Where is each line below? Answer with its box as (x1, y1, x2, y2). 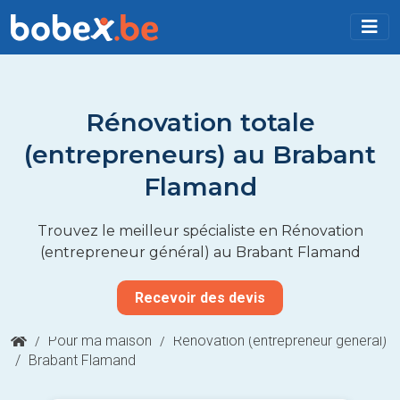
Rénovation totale (85, 106, 315, 137)
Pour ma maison (48, 331, 152, 349)
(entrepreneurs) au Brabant (24, 138, 376, 170)
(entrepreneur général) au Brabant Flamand (39, 243, 361, 261)
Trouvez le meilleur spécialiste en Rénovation (37, 221, 363, 239)
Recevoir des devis (135, 288, 265, 306)
